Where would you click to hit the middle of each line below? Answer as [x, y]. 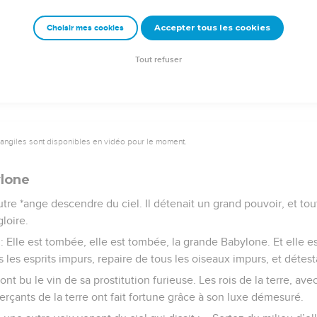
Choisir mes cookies [86, 28]
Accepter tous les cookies [212, 28]
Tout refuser [158, 60]
